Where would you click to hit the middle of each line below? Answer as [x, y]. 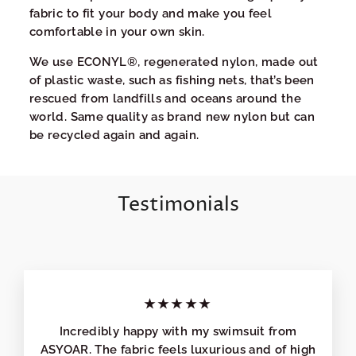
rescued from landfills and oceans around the [166, 98]
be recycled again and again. [114, 134]
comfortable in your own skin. [117, 31]
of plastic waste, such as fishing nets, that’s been [172, 79]
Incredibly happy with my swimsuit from [178, 331]
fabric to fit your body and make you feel [151, 13]
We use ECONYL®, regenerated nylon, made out [174, 61]
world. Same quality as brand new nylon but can [172, 116]
